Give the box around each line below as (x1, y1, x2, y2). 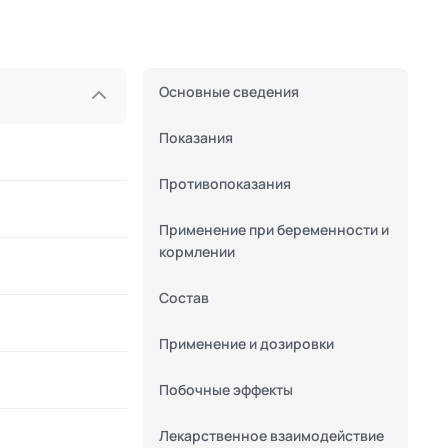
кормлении (159, 242, 235, 261)
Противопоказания (159, 174, 291, 193)
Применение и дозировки (159, 334, 334, 353)
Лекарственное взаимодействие (159, 426, 384, 445)
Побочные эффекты (159, 380, 293, 399)
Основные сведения (159, 82, 299, 101)
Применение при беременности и (159, 220, 389, 239)
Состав (159, 288, 209, 307)
